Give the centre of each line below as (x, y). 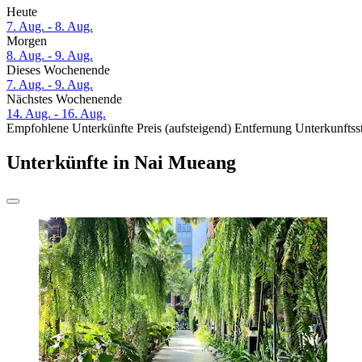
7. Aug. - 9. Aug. (50, 85)
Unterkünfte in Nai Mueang (121, 163)
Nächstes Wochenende (64, 99)
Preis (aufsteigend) (184, 128)
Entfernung (263, 128)
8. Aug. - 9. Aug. (50, 56)
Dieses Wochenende (58, 70)
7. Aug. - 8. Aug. (50, 27)
